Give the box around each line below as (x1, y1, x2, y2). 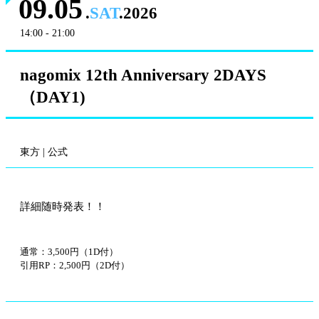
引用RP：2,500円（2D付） (20, 259, 130, 271)
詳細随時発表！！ (20, 200, 105, 212)
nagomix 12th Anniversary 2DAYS (20, 66, 266, 84)
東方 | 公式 (20, 146, 68, 157)
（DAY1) (20, 88, 85, 106)
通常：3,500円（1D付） (20, 246, 118, 257)
